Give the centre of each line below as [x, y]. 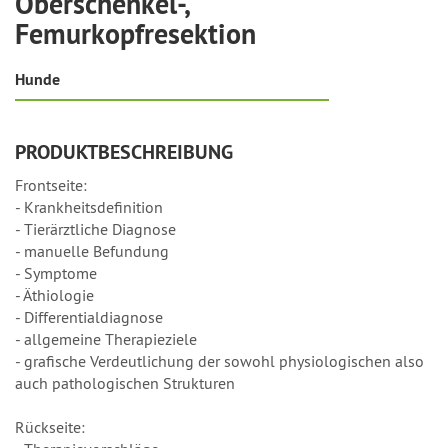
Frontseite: [51, 184]
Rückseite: [50, 426]
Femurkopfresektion [135, 33]
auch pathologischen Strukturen [125, 382]
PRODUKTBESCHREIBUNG [124, 151]
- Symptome [56, 272]
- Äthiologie [54, 294]
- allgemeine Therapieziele [106, 338]
